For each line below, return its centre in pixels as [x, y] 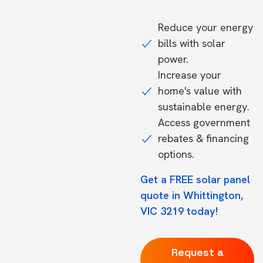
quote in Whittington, [192, 195]
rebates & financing [203, 138]
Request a [197, 252]
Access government [204, 122]
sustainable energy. [204, 107]
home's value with [200, 91]
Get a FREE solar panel [195, 179]
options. [176, 154]
